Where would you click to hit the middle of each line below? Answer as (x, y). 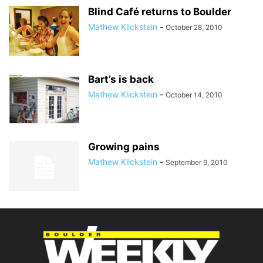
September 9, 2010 (197, 162)
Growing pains (124, 147)
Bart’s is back (121, 79)
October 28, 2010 (194, 27)
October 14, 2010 (194, 95)
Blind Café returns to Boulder (160, 12)
